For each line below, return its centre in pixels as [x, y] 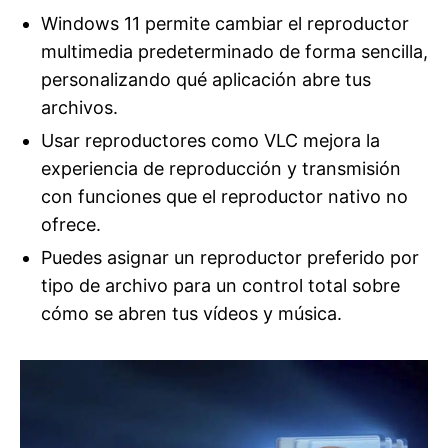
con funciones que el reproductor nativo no [224, 196]
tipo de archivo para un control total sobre [220, 285]
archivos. [79, 107]
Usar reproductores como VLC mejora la [210, 140]
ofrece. [70, 224]
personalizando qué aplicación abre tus [205, 79]
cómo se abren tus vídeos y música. [191, 313]
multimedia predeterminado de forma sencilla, [234, 51]
